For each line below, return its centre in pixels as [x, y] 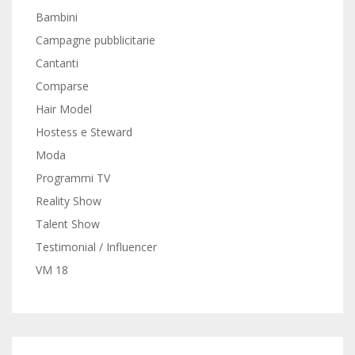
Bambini [57, 17]
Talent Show [68, 224]
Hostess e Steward [84, 132]
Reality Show [69, 201]
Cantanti [57, 63]
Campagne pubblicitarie [95, 40]
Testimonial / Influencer [96, 247]
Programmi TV [73, 178]
